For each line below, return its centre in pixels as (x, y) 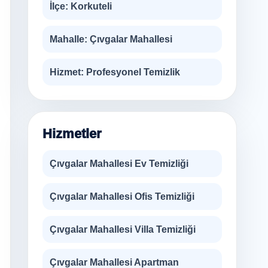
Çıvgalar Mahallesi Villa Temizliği (123, 229)
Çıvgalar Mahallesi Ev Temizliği (119, 164)
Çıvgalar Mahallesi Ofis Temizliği (122, 197)
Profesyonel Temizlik (132, 72)
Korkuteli (90, 6)
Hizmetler (72, 134)
